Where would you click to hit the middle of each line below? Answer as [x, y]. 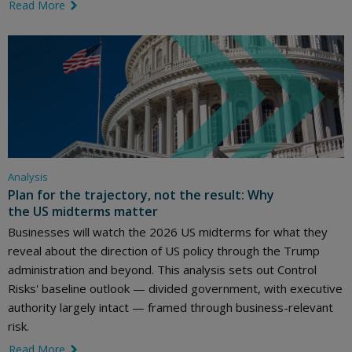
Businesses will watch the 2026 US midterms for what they [168, 231]
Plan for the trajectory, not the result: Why [141, 194]
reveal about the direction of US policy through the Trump [164, 250]
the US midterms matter [83, 211]
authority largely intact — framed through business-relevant [170, 307]
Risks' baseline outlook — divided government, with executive [175, 288]
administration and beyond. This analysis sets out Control [162, 269]
